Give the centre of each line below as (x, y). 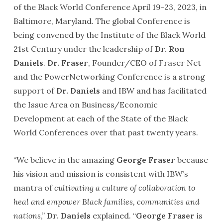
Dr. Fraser (67, 63)
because (191, 160)
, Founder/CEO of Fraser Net (144, 63)
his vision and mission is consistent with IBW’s (101, 174)
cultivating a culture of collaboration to (124, 188)
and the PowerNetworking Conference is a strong (109, 77)
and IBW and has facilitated (153, 91)
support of (35, 91)
